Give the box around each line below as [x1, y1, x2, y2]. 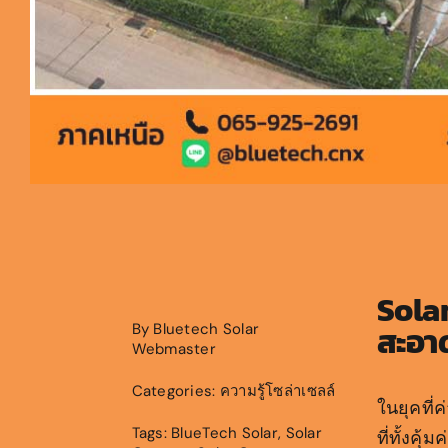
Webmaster [131, 339, 217, 359]
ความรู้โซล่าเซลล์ [219, 381, 336, 401]
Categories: [131, 381, 220, 401]
